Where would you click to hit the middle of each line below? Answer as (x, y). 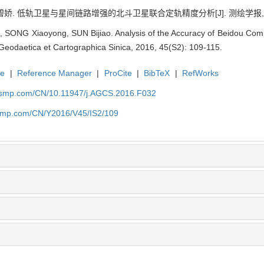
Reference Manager (55, 73)
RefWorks (201, 73)
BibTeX (157, 73)
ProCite (118, 73)
